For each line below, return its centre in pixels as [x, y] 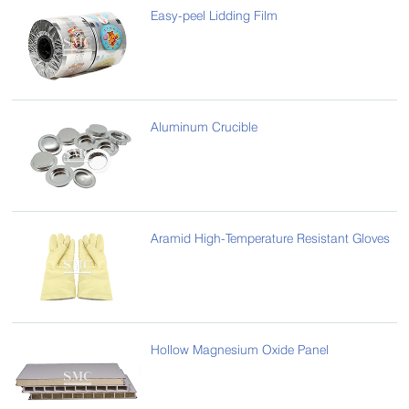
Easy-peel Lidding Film [215, 16]
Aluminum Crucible [204, 126]
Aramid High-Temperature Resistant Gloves [271, 237]
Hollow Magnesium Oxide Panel [240, 349]
